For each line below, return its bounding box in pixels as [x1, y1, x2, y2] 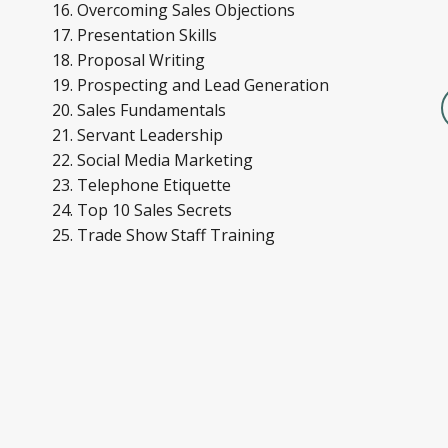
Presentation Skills [77, 24, 221, 46]
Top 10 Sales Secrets [77, 199, 236, 221]
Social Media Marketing [77, 149, 257, 171]
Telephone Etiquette [77, 174, 235, 196]
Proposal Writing [77, 49, 209, 71]
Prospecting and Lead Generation [77, 74, 329, 96]
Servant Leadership [77, 124, 227, 146]
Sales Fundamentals [77, 99, 226, 121]
